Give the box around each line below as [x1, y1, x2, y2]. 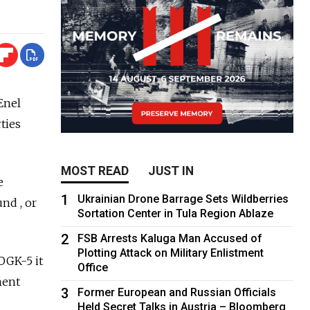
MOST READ [61, 163, 129, 178]
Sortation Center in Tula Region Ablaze [77, 206, 274, 220]
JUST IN [148, 163, 194, 178]
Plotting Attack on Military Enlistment [77, 246, 264, 259]
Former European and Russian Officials [77, 285, 277, 299]
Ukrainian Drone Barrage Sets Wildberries [77, 192, 289, 206]
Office [77, 260, 109, 274]
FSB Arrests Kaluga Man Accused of [77, 231, 263, 245]
